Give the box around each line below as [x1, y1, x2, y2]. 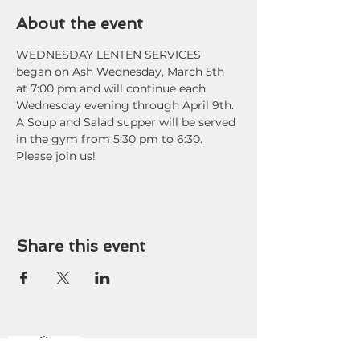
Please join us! [16, 149, 96, 163]
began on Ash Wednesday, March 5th [16, 64, 227, 79]
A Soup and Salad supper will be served [16, 115, 239, 129]
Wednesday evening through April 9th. [16, 98, 237, 112]
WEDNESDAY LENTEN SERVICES [16, 47, 204, 62]
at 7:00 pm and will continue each [16, 81, 209, 96]
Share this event [16, 236, 145, 256]
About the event [16, 14, 143, 33]
